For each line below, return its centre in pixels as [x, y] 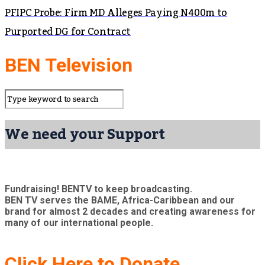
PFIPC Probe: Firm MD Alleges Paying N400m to [116, 13]
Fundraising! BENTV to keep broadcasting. [98, 189]
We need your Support [85, 135]
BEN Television [69, 65]
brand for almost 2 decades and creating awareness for [130, 212]
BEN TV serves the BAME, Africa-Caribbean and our [120, 201]
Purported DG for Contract [68, 32]
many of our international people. [79, 223]
